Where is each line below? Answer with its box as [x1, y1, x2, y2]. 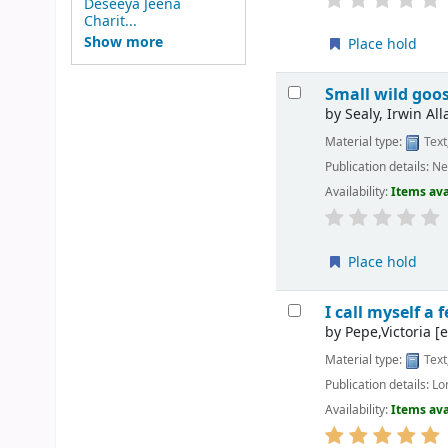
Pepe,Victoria [345, 322, 432, 344]
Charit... [83, 10, 137, 32]
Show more [83, 32, 163, 54]
